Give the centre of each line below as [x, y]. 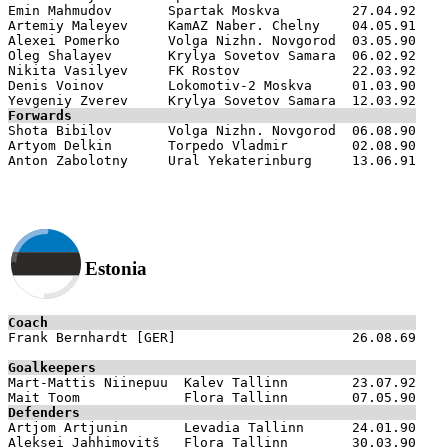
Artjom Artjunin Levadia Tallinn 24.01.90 [212, 427]
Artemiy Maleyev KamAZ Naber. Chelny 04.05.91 [212, 25]
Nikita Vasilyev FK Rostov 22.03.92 [212, 70]
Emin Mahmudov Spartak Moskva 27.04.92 [212, 10]
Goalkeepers [52, 367]
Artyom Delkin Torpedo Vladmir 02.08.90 [212, 145]
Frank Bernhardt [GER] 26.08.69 [212, 337]
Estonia [116, 268]
